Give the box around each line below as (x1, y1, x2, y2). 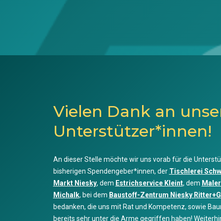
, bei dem (79, 191, 109, 199)
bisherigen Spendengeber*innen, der (53, 167, 169, 176)
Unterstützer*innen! (53, 121, 212, 141)
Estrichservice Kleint (115, 179, 183, 187)
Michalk (53, 191, 79, 199)
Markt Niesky (53, 179, 97, 187)
